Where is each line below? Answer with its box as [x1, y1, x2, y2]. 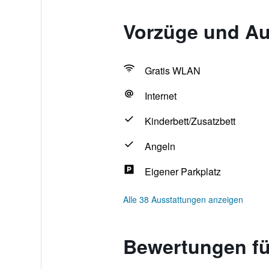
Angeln [144, 139, 175, 153]
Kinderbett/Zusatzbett [144, 114, 235, 128]
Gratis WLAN [144, 64, 201, 77]
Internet [144, 89, 177, 103]
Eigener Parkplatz [144, 165, 221, 178]
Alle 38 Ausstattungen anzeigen [122, 193, 243, 205]
